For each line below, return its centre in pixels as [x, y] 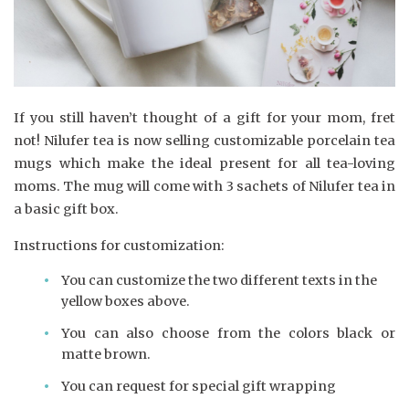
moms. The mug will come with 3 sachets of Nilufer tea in [204, 187]
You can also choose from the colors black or [228, 334]
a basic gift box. [66, 210]
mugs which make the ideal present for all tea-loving [204, 164]
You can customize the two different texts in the [219, 281]
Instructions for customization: [119, 245]
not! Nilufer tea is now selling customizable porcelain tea [204, 141]
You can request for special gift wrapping [199, 387]
